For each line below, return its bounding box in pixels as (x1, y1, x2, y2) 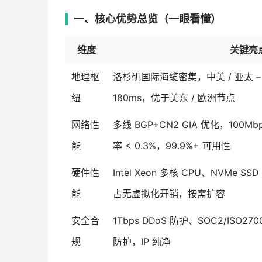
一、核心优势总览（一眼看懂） (74, 13, 221, 26)
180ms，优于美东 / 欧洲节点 (113, 92, 235, 104)
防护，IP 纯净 (113, 236, 171, 248)
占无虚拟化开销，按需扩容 (113, 188, 225, 200)
